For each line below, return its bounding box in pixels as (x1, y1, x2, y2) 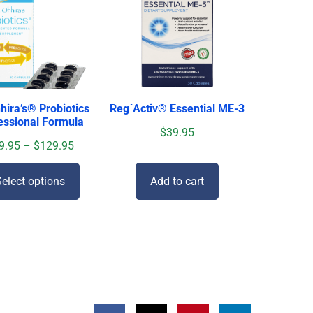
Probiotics (36, 101, 90, 115)
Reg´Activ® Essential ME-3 (110, 101, 245, 115)
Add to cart (150, 174, 205, 188)
